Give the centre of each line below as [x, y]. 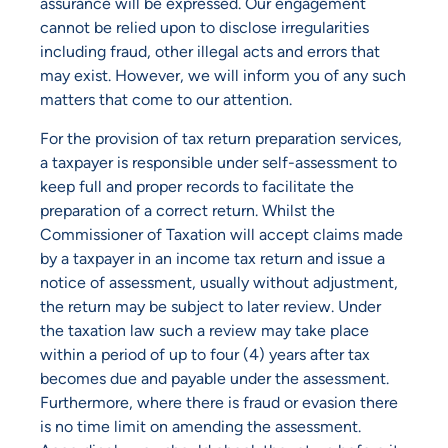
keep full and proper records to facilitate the [197, 186]
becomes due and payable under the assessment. [214, 378]
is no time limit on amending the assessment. [200, 426]
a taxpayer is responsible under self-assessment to [218, 162]
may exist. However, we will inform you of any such [223, 76]
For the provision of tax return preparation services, [221, 138]
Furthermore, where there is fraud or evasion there [219, 402]
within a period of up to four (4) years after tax [205, 354]
